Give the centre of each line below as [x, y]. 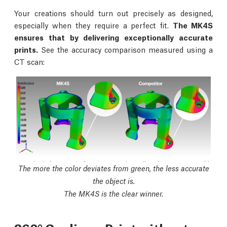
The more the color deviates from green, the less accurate [113, 168]
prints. [26, 49]
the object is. [113, 180]
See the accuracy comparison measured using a [125, 49]
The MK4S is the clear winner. [113, 193]
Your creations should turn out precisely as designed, [113, 13]
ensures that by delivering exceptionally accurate [113, 37]
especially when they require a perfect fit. [94, 25]
